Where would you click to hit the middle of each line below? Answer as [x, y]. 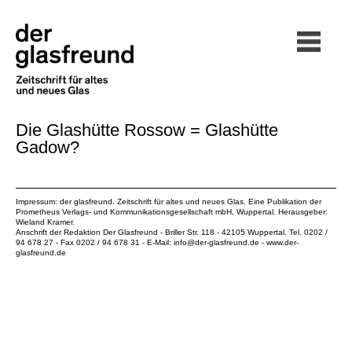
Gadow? [48, 147]
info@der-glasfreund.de [216, 242]
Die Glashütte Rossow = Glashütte [147, 130]
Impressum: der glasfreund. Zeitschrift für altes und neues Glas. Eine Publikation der [169, 202]
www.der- [282, 242]
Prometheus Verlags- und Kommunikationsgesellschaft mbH [124, 212]
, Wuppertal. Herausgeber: [280, 212]
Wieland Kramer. [45, 222]
